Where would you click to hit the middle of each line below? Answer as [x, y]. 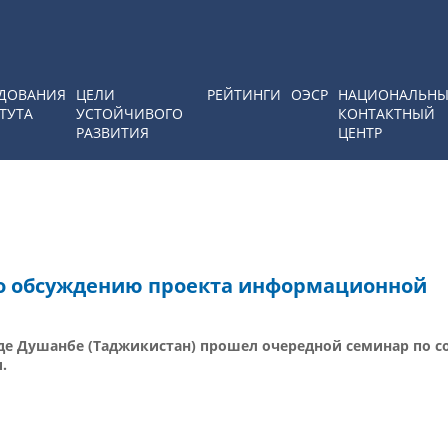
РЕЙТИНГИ [244, 94]
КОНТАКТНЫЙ [386, 113]
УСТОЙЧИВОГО [129, 113]
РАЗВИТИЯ [112, 132]
